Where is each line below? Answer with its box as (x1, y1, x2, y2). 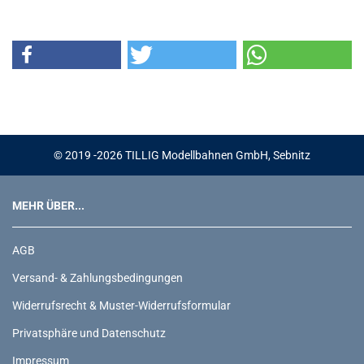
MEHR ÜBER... (12, 199, 84, 212)
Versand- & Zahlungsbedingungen (12, 271, 183, 284)
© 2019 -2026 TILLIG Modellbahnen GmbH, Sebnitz (54, 149, 310, 162)
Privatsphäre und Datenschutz (12, 327, 166, 340)
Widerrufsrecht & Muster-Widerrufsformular (12, 299, 231, 312)
